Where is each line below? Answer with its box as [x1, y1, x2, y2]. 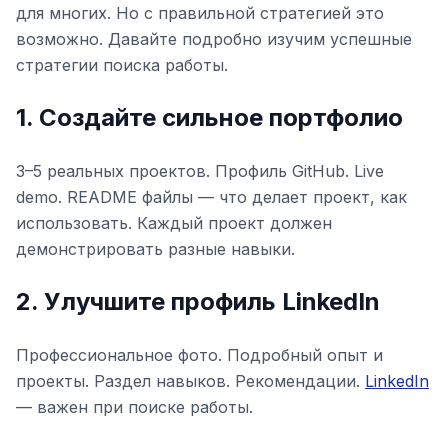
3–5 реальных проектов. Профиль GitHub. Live [16, 161, 384, 181]
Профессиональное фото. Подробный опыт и [16, 345, 383, 365]
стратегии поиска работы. [16, 55, 228, 75]
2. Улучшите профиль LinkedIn [16, 287, 380, 316]
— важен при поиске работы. [16, 397, 253, 417]
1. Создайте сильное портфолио [16, 103, 403, 132]
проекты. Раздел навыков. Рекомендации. [16, 371, 365, 391]
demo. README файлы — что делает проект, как [16, 187, 407, 207]
